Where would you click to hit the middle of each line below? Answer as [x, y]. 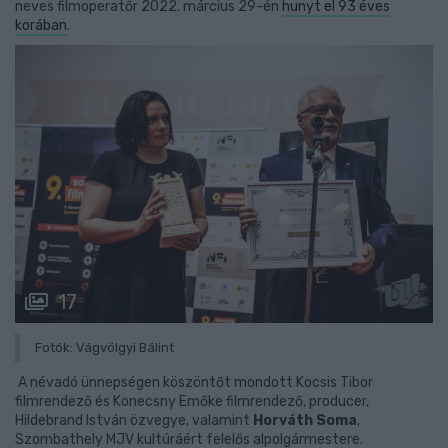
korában [41, 25]
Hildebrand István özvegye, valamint [134, 421]
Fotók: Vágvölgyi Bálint [104, 348]
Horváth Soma [305, 421]
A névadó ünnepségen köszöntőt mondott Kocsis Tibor [194, 383]
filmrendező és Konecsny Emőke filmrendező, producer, [192, 402]
